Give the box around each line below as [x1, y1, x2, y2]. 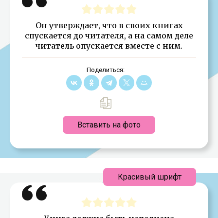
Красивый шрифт [118, 172, 182, 182]
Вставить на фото [77, 120, 141, 129]
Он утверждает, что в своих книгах [35, 20, 183, 30]
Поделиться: [86, 66, 125, 73]
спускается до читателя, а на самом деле [25, 30, 193, 40]
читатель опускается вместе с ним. [36, 40, 182, 51]
